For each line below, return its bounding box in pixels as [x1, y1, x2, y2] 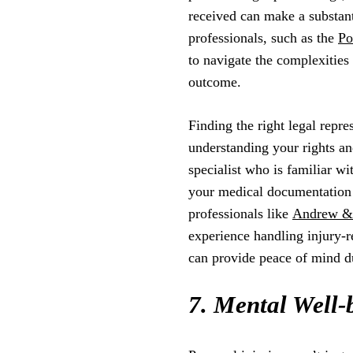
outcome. [188, 73, 241, 90]
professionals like [188, 205, 292, 221]
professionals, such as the [188, 29, 338, 46]
